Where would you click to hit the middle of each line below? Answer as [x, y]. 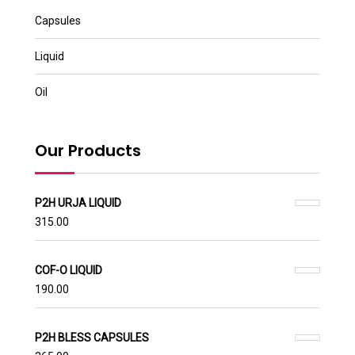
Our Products [88, 150]
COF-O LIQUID [69, 270]
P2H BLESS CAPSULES [92, 337]
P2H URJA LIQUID [78, 202]
